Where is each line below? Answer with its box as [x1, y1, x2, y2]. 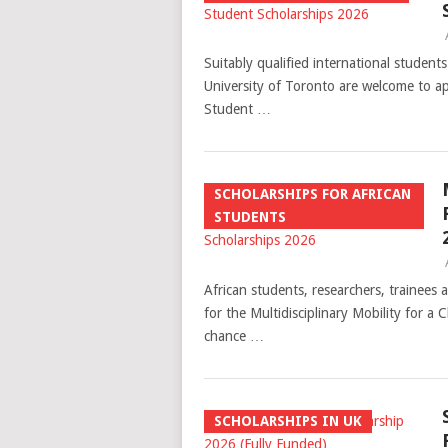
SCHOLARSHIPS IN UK [213, 413, 362, 429]
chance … [203, 328, 264, 344]
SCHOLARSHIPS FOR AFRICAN [213, 186, 411, 202]
